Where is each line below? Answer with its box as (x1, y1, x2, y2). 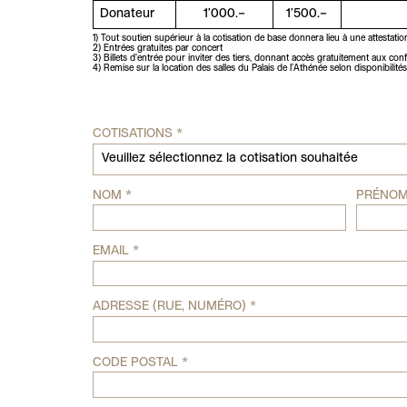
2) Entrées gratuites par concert (92, 45, 223, 54)
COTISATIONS (92, 128, 176, 141)
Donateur (99, 8, 154, 21)
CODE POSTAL (92, 356, 182, 369)
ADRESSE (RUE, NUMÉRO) (92, 301, 250, 313)
